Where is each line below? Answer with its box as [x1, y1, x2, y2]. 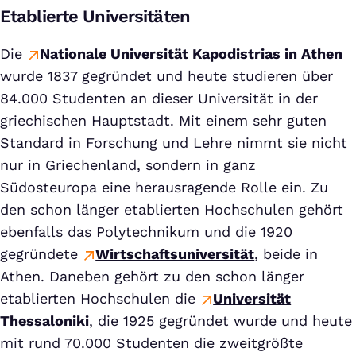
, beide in [254, 246, 319, 262]
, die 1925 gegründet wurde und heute [89, 312, 352, 329]
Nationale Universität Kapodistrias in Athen [40, 45, 343, 62]
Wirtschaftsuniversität [95, 246, 255, 262]
